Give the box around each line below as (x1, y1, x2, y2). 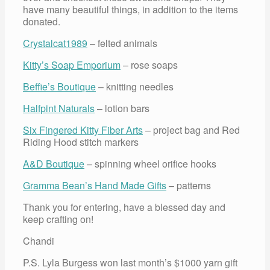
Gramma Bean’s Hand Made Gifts (23, 178, 166, 192)
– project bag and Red (143, 122, 240, 137)
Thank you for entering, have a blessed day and (23, 199, 225, 214)
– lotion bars (95, 101, 149, 115)
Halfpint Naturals (23, 101, 95, 115)
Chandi (23, 233, 54, 248)
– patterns (166, 178, 211, 192)
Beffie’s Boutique (23, 79, 96, 93)
